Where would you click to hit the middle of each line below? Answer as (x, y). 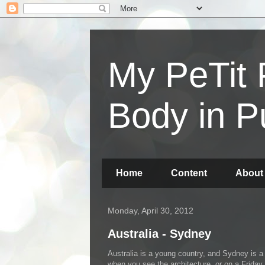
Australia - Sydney (159, 234)
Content (189, 173)
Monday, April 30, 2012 (151, 211)
